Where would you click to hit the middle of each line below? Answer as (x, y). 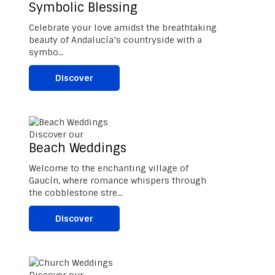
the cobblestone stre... (76, 192)
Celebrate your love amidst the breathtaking (123, 27)
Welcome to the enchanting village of (109, 168)
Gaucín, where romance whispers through (118, 180)
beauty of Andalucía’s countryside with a (116, 40)
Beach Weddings (78, 148)
